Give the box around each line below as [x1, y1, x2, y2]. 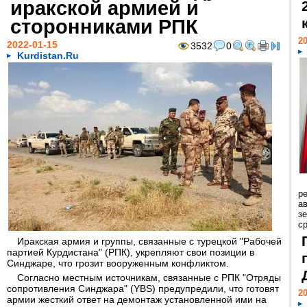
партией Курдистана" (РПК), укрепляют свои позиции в [7, 247, 254, 258]
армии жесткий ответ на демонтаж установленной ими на [7, 294, 267, 305]
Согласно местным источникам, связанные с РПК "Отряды [17, 272, 281, 283]
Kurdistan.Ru [17, 50, 79, 61]
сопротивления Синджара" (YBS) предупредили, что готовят [7, 283, 279, 294]
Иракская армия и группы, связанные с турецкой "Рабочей [17, 236, 282, 247]
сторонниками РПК [10, 15, 198, 38]
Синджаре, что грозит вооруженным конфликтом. [7, 258, 229, 269]
